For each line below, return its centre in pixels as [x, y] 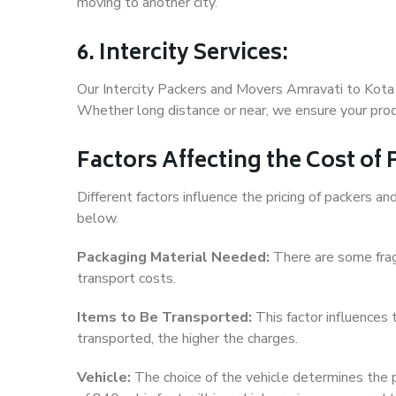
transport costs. [126, 279]
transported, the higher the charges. [187, 339]
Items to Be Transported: [164, 318]
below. [98, 219]
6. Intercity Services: [183, 55]
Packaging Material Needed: [173, 258]
